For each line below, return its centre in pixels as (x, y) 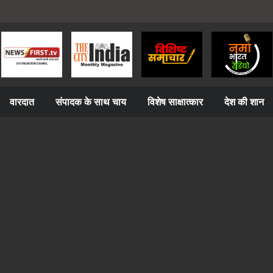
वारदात (22, 102)
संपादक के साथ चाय (91, 102)
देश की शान (244, 102)
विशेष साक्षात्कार (175, 102)
